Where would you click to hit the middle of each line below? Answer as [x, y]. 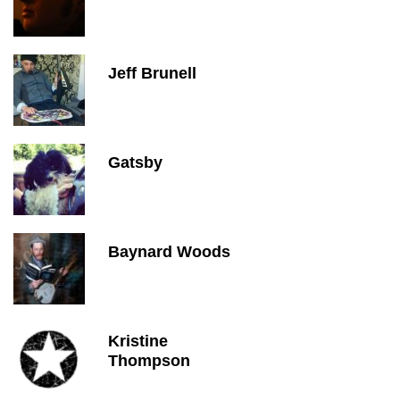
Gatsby [135, 162]
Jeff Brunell [152, 73]
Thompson [149, 361]
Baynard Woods [169, 252]
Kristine [138, 341]
